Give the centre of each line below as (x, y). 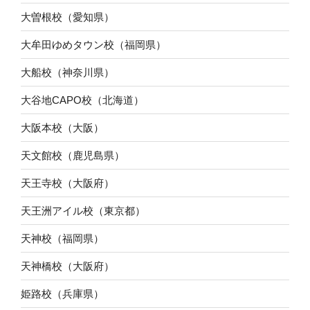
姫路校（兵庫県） (62, 293)
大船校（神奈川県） (67, 72)
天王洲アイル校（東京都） (83, 210)
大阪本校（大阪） (62, 127)
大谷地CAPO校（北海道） (82, 100)
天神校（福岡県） (62, 238)
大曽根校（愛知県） (67, 17)
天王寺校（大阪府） (67, 183)
